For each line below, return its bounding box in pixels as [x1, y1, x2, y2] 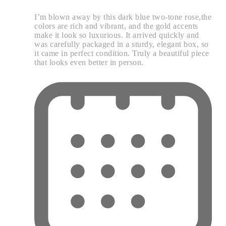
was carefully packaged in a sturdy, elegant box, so [34, 40, 209, 49]
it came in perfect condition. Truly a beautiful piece [34, 49, 209, 58]
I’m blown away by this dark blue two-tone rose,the [34, 13, 211, 22]
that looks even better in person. [34, 58, 144, 67]
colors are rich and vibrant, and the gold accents [34, 22, 198, 31]
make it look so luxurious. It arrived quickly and [34, 31, 199, 40]
